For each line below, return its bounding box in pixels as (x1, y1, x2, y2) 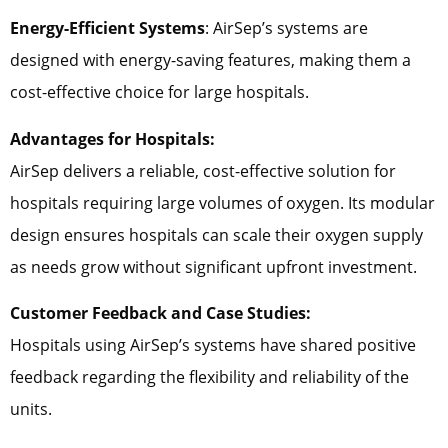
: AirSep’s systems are (205, 17, 368, 40)
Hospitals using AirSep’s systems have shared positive (10, 333, 416, 356)
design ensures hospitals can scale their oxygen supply (10, 223, 423, 246)
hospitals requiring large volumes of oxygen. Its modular (10, 191, 435, 214)
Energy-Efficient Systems (10, 17, 205, 40)
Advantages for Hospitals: (10, 127, 215, 150)
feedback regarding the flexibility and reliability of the (10, 365, 409, 388)
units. (10, 397, 52, 420)
